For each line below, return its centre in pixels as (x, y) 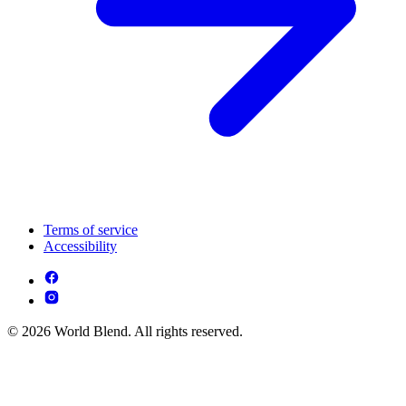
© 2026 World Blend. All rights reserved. (125, 332)
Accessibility (80, 246)
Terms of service (91, 230)
